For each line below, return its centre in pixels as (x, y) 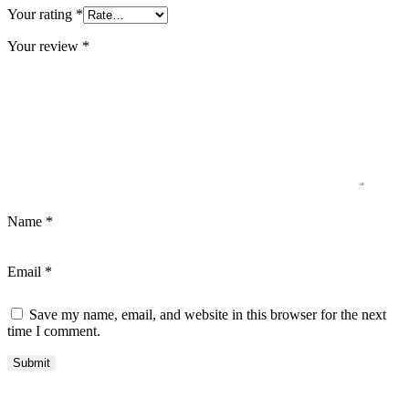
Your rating (42, 14)
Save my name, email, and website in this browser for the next (208, 314)
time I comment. (54, 330)
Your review (45, 46)
